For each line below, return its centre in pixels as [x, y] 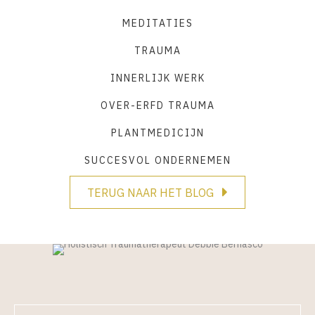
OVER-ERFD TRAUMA [157, 105]
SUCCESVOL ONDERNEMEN [157, 160]
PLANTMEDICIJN [157, 133]
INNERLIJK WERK [157, 78]
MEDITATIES [157, 23]
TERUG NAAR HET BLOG [150, 192]
